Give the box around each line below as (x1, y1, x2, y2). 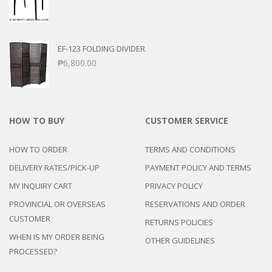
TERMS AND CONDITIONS (145, 143, 236, 155)
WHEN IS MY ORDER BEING (9, 231, 104, 242)
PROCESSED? (9, 245, 57, 257)
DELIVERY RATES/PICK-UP (9, 161, 100, 173)
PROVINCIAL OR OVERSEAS (9, 198, 106, 209)
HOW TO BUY (9, 114, 64, 126)
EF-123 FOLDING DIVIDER (58, 42, 145, 54)
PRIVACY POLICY (145, 180, 203, 191)
